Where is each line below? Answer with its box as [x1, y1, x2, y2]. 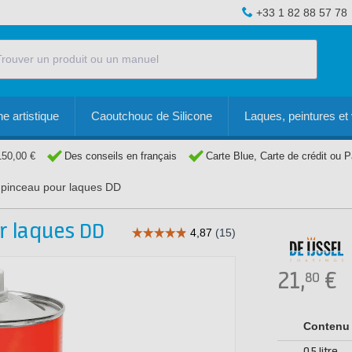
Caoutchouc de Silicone [91, 109, 212, 123]
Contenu [303, 320, 350, 332]
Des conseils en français [64, 150, 177, 162]
